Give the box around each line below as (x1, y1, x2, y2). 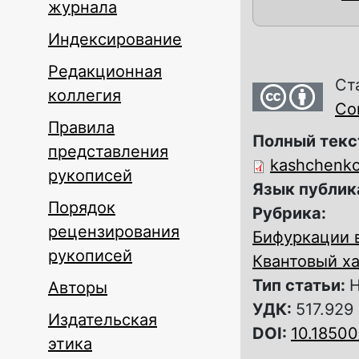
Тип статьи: (252, 276, 349, 295)
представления (48, 142, 168, 161)
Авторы (48, 278, 107, 297)
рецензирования (48, 222, 179, 241)
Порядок (48, 198, 115, 217)
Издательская (48, 310, 157, 329)
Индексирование (48, 30, 182, 49)
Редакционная (48, 62, 162, 81)
